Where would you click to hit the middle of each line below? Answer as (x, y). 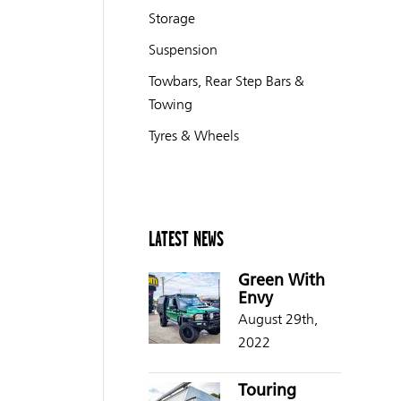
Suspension (183, 50)
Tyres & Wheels (193, 136)
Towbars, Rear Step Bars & (226, 81)
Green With (281, 282)
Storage (171, 18)
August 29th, (277, 319)
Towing (170, 104)
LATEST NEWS (186, 239)
